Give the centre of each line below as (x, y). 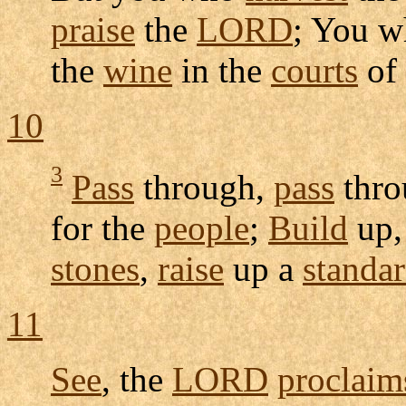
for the (102, 228)
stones (95, 269)
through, (204, 188)
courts (314, 70)
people (202, 228)
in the (222, 70)
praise (93, 29)
